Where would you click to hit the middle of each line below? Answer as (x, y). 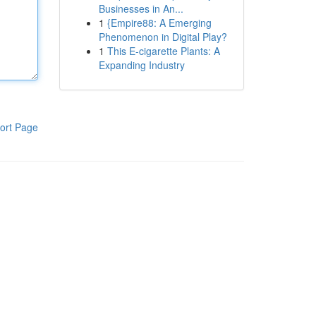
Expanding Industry (141, 65)
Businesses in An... (141, 8)
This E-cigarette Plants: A (163, 51)
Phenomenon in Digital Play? (163, 37)
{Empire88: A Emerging (159, 23)
